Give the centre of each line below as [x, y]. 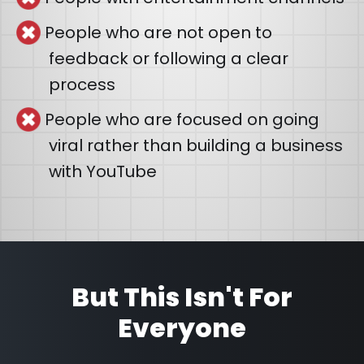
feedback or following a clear [169, 58]
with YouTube [103, 171]
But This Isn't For [182, 297]
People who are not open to [158, 32]
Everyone [182, 328]
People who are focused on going [182, 119]
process [82, 84]
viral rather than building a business [196, 145]
